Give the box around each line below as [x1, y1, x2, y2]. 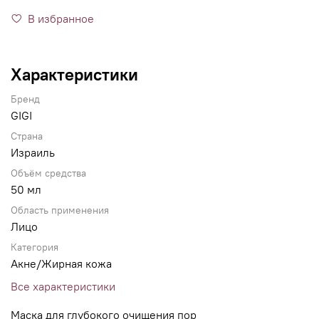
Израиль [11, 145, 55, 160]
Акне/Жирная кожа [11, 256, 112, 271]
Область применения [11, 204, 109, 217]
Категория [11, 241, 58, 254]
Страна [11, 130, 43, 143]
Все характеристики [11, 279, 115, 294]
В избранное [28, 11, 94, 26]
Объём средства [11, 167, 86, 180]
